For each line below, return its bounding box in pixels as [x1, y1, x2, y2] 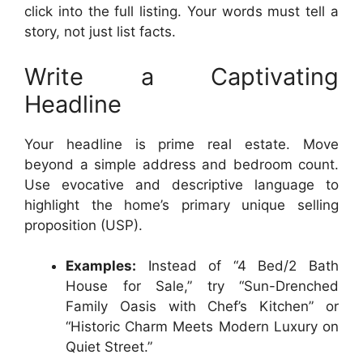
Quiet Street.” [66, 339, 152, 355]
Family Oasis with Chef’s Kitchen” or [66, 298, 339, 314]
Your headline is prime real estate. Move [24, 135, 339, 152]
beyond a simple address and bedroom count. [24, 156, 339, 173]
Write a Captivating [24, 62, 339, 91]
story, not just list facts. [24, 23, 176, 40]
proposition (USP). [24, 216, 143, 233]
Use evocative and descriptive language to [24, 176, 339, 193]
